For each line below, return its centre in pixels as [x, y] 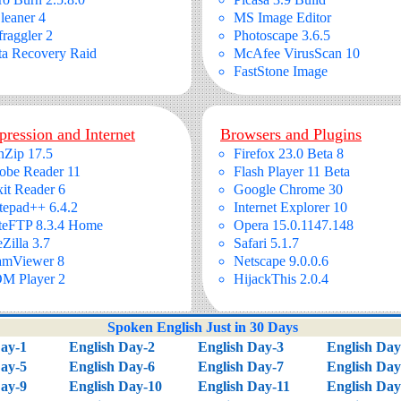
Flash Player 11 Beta [292, 171]
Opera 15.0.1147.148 [294, 225]
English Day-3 [241, 347]
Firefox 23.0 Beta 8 [289, 154]
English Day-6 [112, 367]
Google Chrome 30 [288, 189]
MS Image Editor [282, 17]
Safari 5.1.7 [266, 243]
